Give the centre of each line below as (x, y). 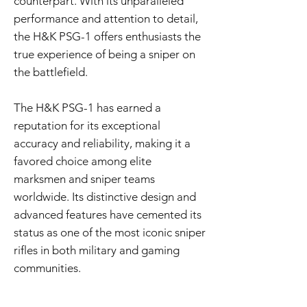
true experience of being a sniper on (105, 54)
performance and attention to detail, (106, 19)
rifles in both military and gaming (97, 250)
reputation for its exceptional (87, 126)
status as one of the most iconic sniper (110, 233)
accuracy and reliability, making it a (102, 144)
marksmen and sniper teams (84, 179)
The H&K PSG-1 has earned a (87, 108)
